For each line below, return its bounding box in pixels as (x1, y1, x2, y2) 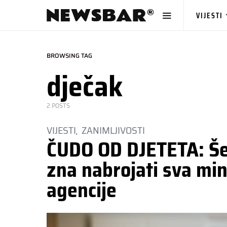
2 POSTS (47, 100, 70, 111)
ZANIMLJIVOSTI (82, 122, 145, 138)
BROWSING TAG (47, 51, 92, 60)
